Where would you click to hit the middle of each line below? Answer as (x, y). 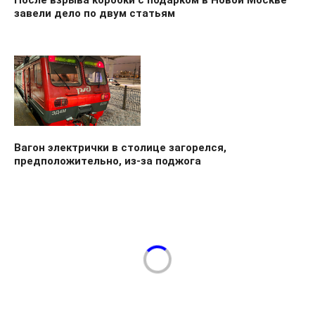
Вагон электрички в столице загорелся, (120, 147)
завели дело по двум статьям (95, 13)
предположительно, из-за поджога (108, 161)
